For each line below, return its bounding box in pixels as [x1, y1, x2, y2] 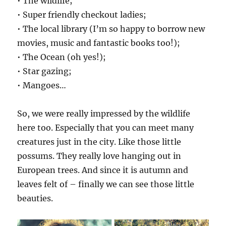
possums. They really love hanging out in [17, 150, 182, 161]
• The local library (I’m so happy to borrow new [17, 23, 205, 34]
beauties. [17, 193, 53, 203]
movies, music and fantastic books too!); [17, 37, 181, 48]
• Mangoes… [17, 80, 67, 90]
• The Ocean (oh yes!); [17, 51, 106, 62]
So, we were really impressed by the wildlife [17, 108, 191, 119]
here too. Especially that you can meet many [17, 122, 194, 133]
